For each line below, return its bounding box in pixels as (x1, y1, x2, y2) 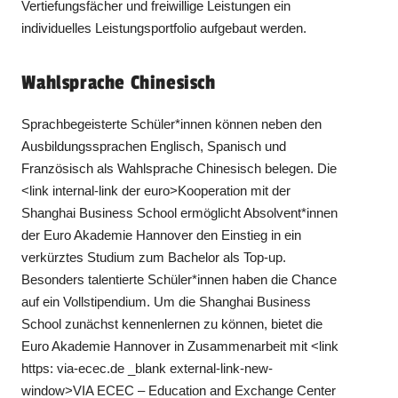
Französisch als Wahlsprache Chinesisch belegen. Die (21, 160, 338, 176)
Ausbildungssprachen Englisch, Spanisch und (21, 138, 287, 154)
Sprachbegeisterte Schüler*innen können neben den (21, 115, 322, 131)
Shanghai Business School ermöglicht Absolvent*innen (21, 204, 338, 220)
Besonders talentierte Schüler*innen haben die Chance (21, 271, 338, 287)
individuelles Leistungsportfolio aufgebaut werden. (21, 20, 307, 36)
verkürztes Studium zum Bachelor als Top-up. (21, 249, 287, 265)
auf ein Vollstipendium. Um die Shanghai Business (21, 293, 312, 309)
